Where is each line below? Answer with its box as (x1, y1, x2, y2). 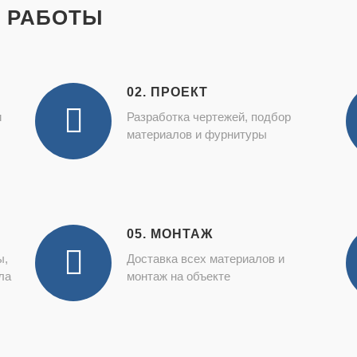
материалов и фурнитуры (127, 127, 267, 141)
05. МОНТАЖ (127, 227, 213, 241)
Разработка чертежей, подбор (127, 110, 291, 124)
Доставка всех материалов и (127, 252, 284, 265)
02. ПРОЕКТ (127, 85, 208, 99)
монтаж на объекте (127, 269, 230, 283)
